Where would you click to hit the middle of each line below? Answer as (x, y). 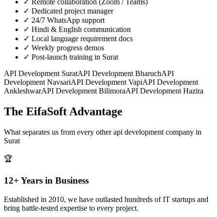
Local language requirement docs (82, 39)
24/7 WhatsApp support (68, 20)
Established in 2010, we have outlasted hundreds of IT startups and (106, 199)
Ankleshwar (23, 91)
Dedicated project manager (72, 11)
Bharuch (148, 74)
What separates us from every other (59, 132)
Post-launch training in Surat (75, 57)
